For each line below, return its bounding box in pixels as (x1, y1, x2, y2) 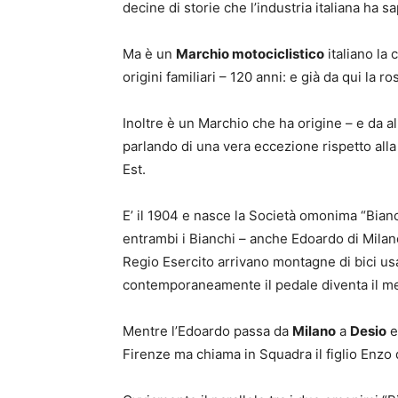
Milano (292, 322, 336, 340)
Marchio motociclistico (176, 45, 324, 63)
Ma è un (123, 45, 176, 63)
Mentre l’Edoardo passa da (123, 322, 292, 340)
